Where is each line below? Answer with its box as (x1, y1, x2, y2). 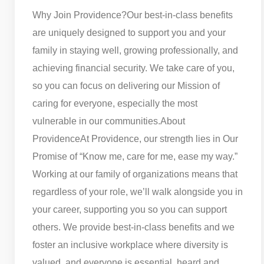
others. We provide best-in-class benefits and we (32, 222, 235, 232)
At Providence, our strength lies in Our (80, 133, 238, 144)
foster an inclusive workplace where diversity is (32, 239, 228, 250)
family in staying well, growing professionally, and (32, 45, 238, 55)
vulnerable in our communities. (32, 115, 160, 126)
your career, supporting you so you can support (32, 204, 227, 214)
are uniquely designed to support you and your (32, 27, 226, 38)
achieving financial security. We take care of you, (32, 62, 235, 73)
